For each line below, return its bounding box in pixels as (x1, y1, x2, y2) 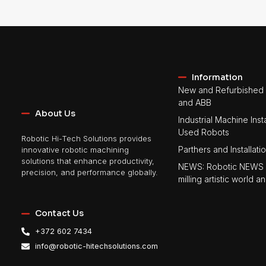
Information (191, 71, 243, 83)
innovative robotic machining (21, 145, 129, 155)
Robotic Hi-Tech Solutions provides (21, 134, 151, 144)
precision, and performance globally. (21, 168, 158, 178)
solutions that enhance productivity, (21, 157, 154, 166)
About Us (34, 107, 75, 119)
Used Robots (178, 126, 230, 137)
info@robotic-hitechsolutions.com (34, 242, 158, 251)
